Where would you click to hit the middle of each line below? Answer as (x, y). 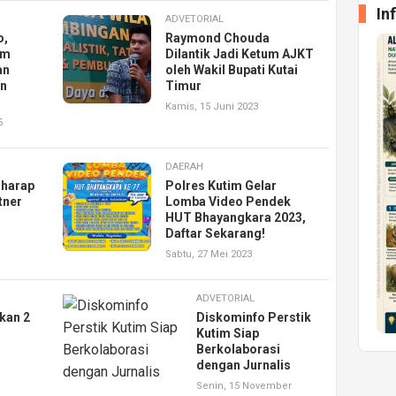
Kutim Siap (227, 334)
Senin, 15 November (244, 386)
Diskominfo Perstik (253, 318)
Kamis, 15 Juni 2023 (212, 107)
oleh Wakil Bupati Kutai (232, 70)
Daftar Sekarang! (216, 234)
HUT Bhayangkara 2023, (236, 218)
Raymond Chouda (218, 38)
